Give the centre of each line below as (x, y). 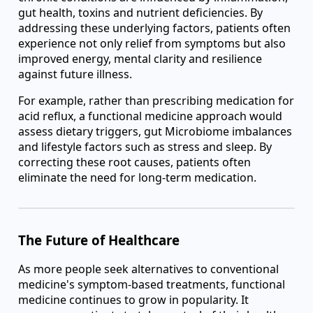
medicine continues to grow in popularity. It (133, 300)
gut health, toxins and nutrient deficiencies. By (140, 12)
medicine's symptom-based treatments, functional (152, 285)
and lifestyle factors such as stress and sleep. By (145, 146)
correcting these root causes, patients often (134, 162)
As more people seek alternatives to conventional (148, 269)
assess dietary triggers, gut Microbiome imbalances (155, 131)
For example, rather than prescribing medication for (156, 100)
